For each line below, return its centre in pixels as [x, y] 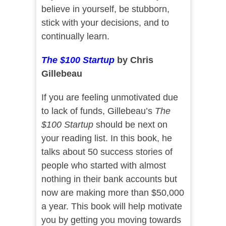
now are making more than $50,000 [112, 193]
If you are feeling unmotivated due [109, 98]
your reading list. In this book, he [106, 138]
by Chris [135, 60]
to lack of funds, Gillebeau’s [98, 111]
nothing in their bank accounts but [109, 179]
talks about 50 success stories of [107, 152]
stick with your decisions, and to [105, 23]
